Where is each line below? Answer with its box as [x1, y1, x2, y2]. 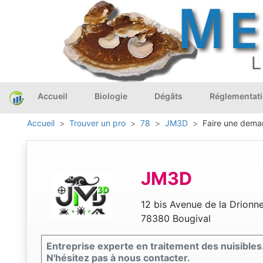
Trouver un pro [69, 118, 126, 129]
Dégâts [154, 91, 183, 101]
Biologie [95, 91, 127, 101]
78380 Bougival [140, 213, 211, 225]
